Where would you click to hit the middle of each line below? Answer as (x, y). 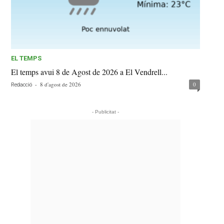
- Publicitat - (106, 112)
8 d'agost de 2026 (61, 84)
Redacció (22, 85)
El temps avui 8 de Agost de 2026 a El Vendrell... (89, 72)
